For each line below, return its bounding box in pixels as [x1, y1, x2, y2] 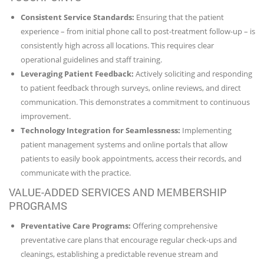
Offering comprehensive [131, 220, 217, 231]
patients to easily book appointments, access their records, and [21, 153, 242, 164]
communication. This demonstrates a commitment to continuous [21, 96, 250, 107]
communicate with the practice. [21, 167, 131, 178]
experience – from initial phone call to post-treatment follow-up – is [21, 25, 255, 37]
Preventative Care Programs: [21, 220, 131, 231]
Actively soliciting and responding [134, 68, 252, 79]
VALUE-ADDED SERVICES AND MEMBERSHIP [9, 184, 227, 199]
